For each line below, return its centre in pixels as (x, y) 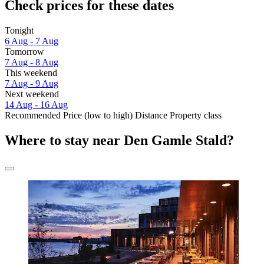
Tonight (19, 31)
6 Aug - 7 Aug (32, 41)
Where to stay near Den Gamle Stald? (119, 141)
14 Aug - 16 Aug (36, 105)
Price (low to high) (98, 115)
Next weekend (32, 94)
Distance (151, 115)
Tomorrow (24, 52)
